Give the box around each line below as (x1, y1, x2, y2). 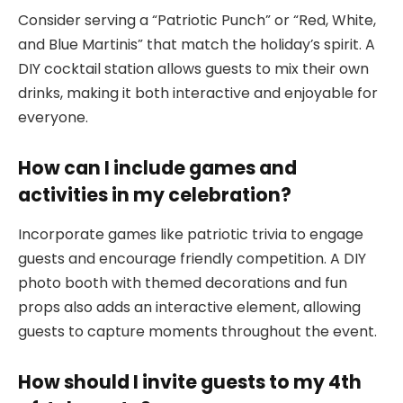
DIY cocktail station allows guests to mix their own (18, 58, 369, 80)
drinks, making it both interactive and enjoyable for (18, 83, 378, 104)
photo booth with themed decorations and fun (18, 273, 347, 294)
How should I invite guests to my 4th (18, 369, 362, 396)
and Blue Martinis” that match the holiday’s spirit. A (18, 34, 375, 56)
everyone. (18, 107, 88, 129)
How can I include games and (18, 155, 297, 182)
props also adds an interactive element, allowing (18, 297, 361, 318)
